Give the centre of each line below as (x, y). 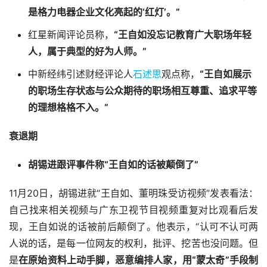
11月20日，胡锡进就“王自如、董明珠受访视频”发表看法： (133, 193)
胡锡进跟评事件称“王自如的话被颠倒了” (113, 165)
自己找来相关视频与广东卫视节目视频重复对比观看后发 (133, 210)
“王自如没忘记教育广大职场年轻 (183, 35)
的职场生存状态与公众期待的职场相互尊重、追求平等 (142, 91)
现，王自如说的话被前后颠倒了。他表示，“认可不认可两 (133, 227)
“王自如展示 (226, 74)
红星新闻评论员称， (71, 35)
